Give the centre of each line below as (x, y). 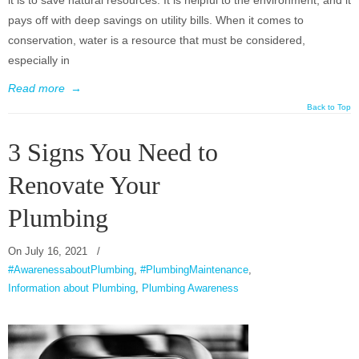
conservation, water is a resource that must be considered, (157, 40)
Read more (36, 89)
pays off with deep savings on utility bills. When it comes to (156, 20)
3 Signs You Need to (113, 153)
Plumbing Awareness (190, 288)
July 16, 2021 (56, 252)
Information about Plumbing (72, 288)
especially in (39, 61)
